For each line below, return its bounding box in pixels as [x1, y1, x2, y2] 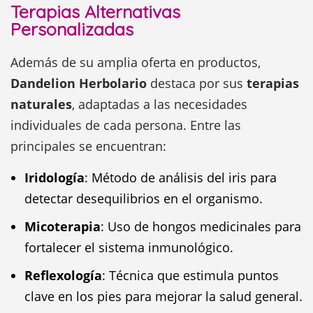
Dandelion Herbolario [10, 75, 147, 92]
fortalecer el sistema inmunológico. [24, 239, 233, 256]
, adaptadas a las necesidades [72, 96, 247, 112]
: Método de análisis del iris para [85, 169, 277, 186]
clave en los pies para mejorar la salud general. [24, 288, 303, 305]
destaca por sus [147, 75, 247, 92]
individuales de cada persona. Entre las [10, 117, 241, 133]
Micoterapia [24, 218, 101, 235]
